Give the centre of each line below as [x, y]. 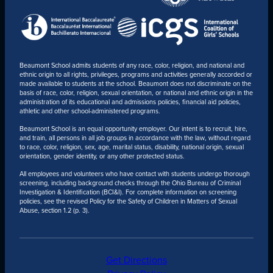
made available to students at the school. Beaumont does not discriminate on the [135, 84]
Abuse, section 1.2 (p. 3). [54, 210]
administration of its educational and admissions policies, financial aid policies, [130, 102]
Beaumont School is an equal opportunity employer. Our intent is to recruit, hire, [133, 128]
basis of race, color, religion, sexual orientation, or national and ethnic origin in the [136, 93]
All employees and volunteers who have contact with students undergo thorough [134, 173]
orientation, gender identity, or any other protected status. [102, 156]
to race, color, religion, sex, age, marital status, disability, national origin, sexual [131, 147]
